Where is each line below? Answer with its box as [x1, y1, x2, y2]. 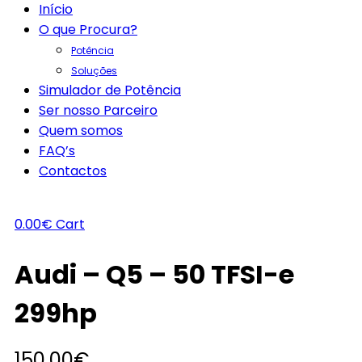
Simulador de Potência [39, 81, 181, 99]
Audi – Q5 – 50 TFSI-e [15, 256, 294, 293]
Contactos [39, 162, 107, 180]
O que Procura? [39, 20, 137, 39]
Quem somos [39, 121, 123, 140]
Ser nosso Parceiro [39, 101, 158, 120]
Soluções [71, 64, 117, 78]
